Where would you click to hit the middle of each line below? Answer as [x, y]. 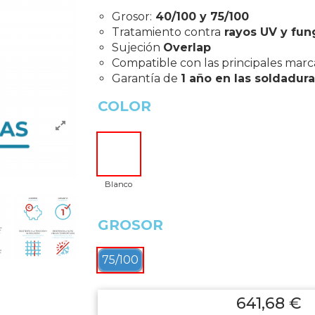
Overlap [187, 47]
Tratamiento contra [166, 32]
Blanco [118, 184]
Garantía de [146, 78]
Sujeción [137, 47]
